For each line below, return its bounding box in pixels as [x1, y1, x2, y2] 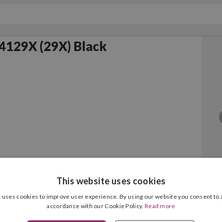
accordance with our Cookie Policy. [47, 202, 145, 210]
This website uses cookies [56, 175, 166, 186]
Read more [144, 202, 175, 210]
